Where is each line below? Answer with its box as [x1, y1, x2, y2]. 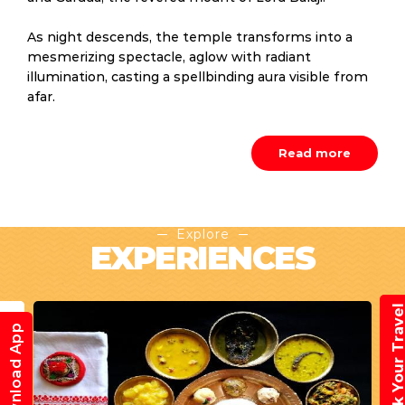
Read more [278, 146, 351, 160]
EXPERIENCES [89, 238, 316, 278]
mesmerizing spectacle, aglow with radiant [27, 49, 311, 65]
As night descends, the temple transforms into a [27, 29, 353, 45]
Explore [175, 226, 230, 242]
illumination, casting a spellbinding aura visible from [27, 69, 368, 85]
